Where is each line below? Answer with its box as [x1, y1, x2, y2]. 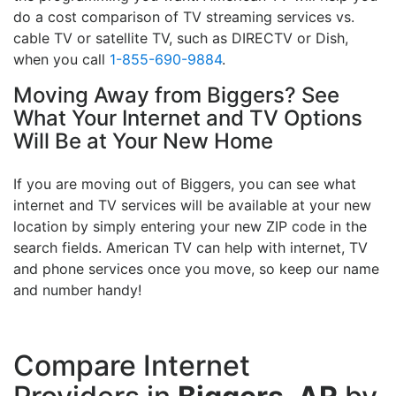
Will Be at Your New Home [13, 128, 273, 155]
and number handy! [13, 281, 141, 300]
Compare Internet [13, 348, 250, 384]
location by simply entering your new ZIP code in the [13, 217, 367, 236]
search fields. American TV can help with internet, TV [13, 239, 368, 257]
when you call [13, 50, 110, 69]
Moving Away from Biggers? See [13, 82, 339, 109]
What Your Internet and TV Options [13, 105, 362, 132]
